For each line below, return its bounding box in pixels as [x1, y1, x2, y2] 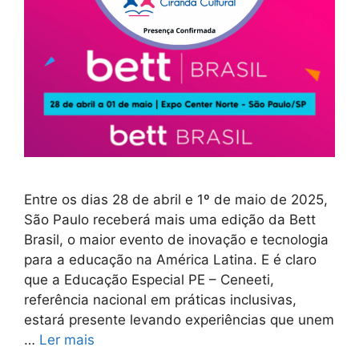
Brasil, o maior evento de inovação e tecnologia [24, 231, 329, 248]
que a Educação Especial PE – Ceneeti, [24, 271, 274, 288]
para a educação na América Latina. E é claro [24, 251, 317, 268]
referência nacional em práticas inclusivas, [24, 291, 296, 308]
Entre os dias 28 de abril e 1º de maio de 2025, [24, 191, 328, 208]
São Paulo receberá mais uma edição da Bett [24, 211, 316, 228]
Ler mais [39, 331, 95, 348]
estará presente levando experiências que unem [24, 311, 334, 328]
